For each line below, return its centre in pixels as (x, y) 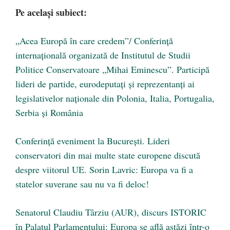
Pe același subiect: (51, 12)
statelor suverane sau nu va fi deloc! (82, 184)
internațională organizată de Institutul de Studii (103, 55)
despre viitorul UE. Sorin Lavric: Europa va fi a (104, 169)
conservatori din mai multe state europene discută (108, 155)
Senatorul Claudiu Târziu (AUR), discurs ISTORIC (111, 212)
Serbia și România (49, 112)
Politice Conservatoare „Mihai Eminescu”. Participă (112, 69)
